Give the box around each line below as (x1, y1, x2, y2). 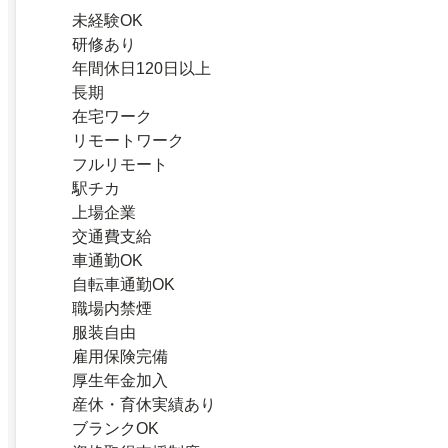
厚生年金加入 (72, 372, 168, 390)
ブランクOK (72, 420, 159, 438)
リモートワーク (72, 132, 184, 150)
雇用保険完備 (72, 348, 168, 366)
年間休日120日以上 (72, 60, 211, 78)
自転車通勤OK (72, 276, 175, 294)
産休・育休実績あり (72, 396, 216, 414)
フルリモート (72, 156, 168, 174)
